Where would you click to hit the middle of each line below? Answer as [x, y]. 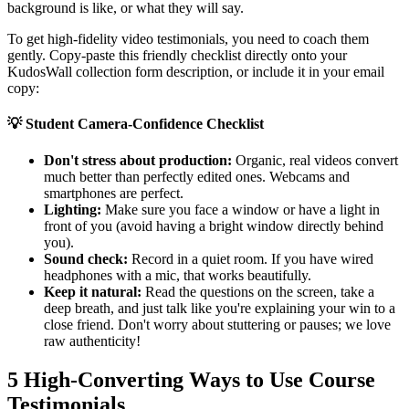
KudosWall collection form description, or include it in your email [196, 72]
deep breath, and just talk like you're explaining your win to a [220, 308]
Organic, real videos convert [315, 160]
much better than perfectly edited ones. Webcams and [197, 176]
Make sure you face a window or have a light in [241, 209]
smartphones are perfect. [114, 193]
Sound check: [86, 258]
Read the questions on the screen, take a [258, 291]
